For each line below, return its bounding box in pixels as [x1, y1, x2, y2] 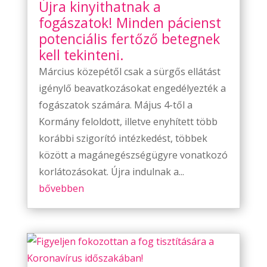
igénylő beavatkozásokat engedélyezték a [38, 82, 226, 95]
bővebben [38, 182, 84, 195]
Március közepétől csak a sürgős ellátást [38, 65, 221, 79]
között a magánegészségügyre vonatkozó [38, 148, 228, 162]
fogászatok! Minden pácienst [38, 13, 221, 33]
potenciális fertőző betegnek [38, 29, 220, 49]
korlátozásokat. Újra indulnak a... [38, 165, 184, 179]
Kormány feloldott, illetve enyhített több [38, 115, 218, 129]
